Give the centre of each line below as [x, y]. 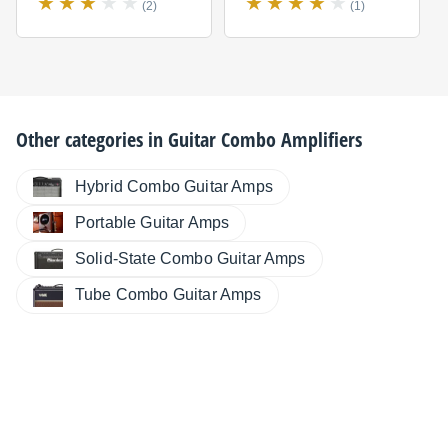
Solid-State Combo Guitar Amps [190, 258]
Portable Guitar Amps [152, 222]
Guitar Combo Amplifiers [265, 139]
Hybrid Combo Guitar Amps [174, 186]
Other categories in [92, 139]
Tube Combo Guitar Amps [168, 295]
